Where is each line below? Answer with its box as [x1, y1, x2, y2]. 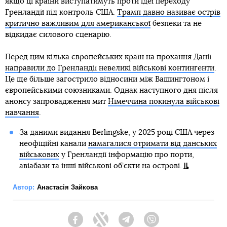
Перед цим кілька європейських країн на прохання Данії [5, 53, 211, 61]
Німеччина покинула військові [108, 97, 219, 105]
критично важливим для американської [5, 19, 150, 27]
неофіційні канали [19, 139, 88, 147]
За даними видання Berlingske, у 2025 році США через [19, 128, 214, 136]
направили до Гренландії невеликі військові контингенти [5, 64, 214, 72]
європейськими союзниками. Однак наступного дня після [5, 86, 218, 94]
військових [19, 150, 59, 159]
